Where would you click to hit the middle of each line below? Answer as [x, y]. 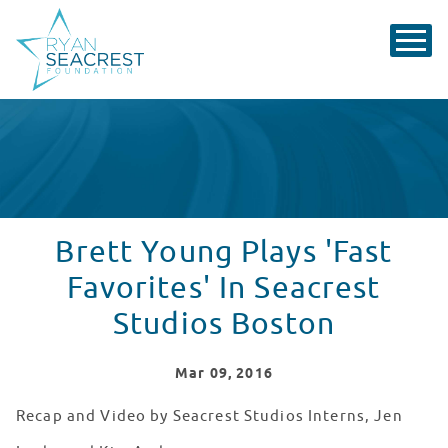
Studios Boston [224, 324]
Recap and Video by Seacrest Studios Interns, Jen [209, 416]
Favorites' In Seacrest [224, 288]
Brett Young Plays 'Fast [224, 252]
